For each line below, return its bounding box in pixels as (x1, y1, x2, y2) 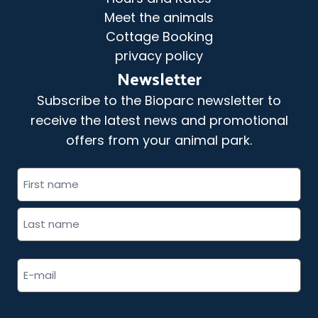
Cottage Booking (105, 28, 213, 45)
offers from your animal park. (66, 131, 252, 149)
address (158, 275, 209, 291)
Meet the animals (104, 9, 214, 26)
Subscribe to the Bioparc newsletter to (37, 92, 281, 109)
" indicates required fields (27, 167, 165, 183)
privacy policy (115, 47, 203, 65)
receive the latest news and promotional (30, 111, 288, 129)
